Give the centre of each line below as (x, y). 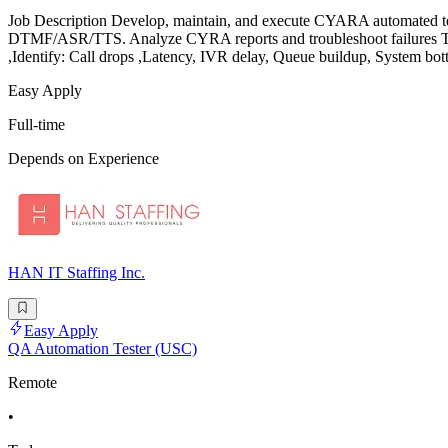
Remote (32, 382)
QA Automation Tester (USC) (102, 348)
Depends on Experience (83, 158)
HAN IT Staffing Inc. (76, 272)
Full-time (36, 124)
